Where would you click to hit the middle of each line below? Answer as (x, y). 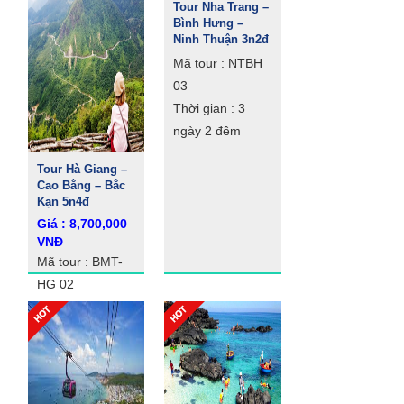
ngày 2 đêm (207, 131)
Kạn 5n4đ (63, 202)
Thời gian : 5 (73, 307)
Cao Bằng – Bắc (81, 185)
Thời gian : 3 (210, 108)
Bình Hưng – (209, 23)
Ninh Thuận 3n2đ (221, 39)
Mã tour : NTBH (218, 63)
